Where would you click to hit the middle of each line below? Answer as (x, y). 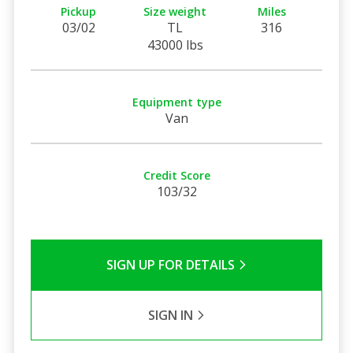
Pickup (79, 11)
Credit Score (176, 175)
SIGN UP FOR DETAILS (172, 264)
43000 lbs (175, 45)
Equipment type (176, 102)
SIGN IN (172, 315)
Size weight (175, 11)
